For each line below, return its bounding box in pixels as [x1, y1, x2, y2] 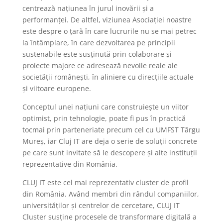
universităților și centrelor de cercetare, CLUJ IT [22, 201, 180, 211]
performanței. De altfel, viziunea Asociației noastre [22, 15, 192, 25]
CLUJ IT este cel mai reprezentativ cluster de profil [22, 178, 189, 188]
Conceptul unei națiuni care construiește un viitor [22, 102, 189, 112]
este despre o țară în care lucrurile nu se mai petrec [22, 26, 197, 36]
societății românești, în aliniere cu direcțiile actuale [22, 72, 194, 82]
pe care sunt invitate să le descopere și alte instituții [22, 148, 197, 158]
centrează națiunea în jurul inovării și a [22, 3, 154, 13]
